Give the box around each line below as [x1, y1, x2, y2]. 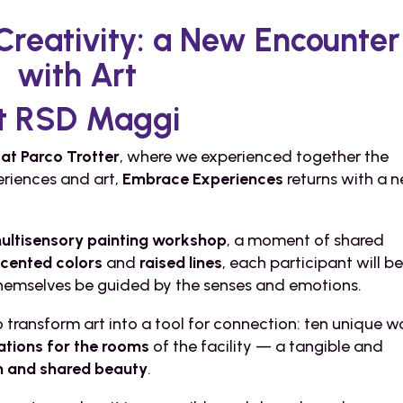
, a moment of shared [227, 229, 385, 250]
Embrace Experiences [122, 168, 284, 189]
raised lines [139, 252, 223, 273]
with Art [17, 55, 138, 94]
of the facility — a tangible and [149, 336, 384, 356]
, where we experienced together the [120, 146, 390, 166]
